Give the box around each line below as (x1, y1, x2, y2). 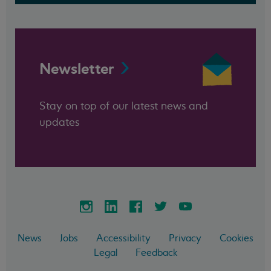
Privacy (169, 232, 201, 244)
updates (39, 115, 79, 129)
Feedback (135, 246, 177, 259)
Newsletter (39, 60, 114, 79)
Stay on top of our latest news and (39, 99, 208, 113)
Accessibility (96, 232, 151, 244)
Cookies (220, 232, 253, 244)
